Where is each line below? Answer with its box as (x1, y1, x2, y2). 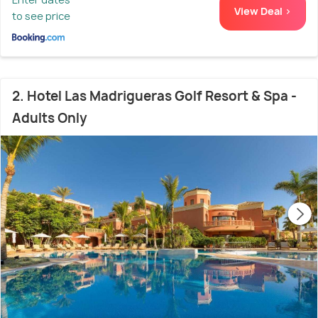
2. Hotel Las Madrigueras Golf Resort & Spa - (12, 87, 297, 105)
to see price (12, 9, 70, 23)
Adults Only (12, 109, 87, 127)
